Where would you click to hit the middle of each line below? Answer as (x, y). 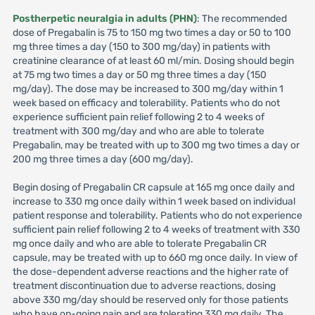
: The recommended (242, 19)
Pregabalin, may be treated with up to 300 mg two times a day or (156, 145)
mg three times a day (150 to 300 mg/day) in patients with (141, 47)
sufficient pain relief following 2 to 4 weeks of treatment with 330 (156, 230)
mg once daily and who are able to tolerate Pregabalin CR (139, 244)
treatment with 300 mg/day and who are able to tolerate (138, 131)
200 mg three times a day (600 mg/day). (103, 159)
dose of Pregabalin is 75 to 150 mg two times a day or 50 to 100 (152, 33)
